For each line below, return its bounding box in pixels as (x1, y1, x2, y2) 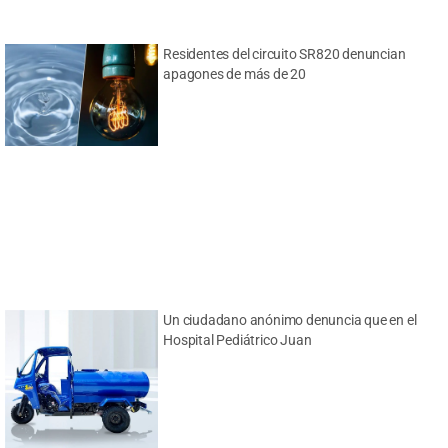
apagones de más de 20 (163, 66, 307, 83)
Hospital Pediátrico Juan (163, 331, 312, 348)
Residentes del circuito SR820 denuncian (163, 46, 406, 63)
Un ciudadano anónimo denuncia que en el (163, 311, 417, 328)
